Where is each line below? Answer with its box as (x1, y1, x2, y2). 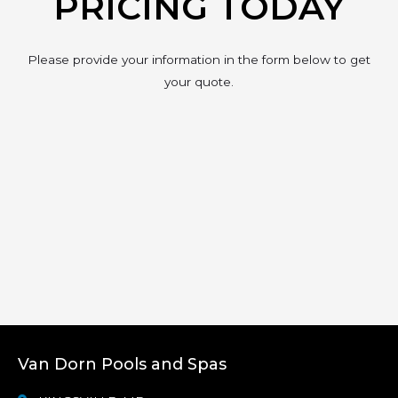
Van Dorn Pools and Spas (18, 354, 227, 374)
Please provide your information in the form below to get (28, 52, 370, 67)
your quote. (164, 74, 234, 89)
